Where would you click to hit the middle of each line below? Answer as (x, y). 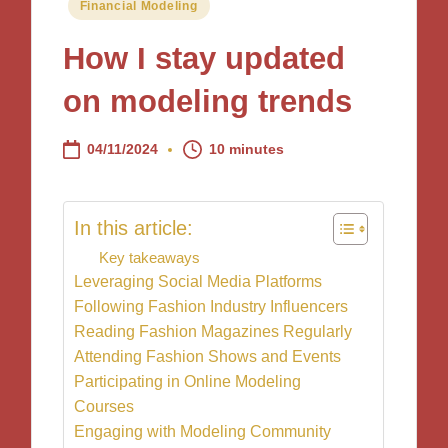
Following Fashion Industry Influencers (211, 307)
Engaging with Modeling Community (203, 432)
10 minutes (247, 149)
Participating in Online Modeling (188, 382)
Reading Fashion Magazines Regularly (213, 332)
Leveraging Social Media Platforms (198, 282)
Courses (104, 407)
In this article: (134, 227)
